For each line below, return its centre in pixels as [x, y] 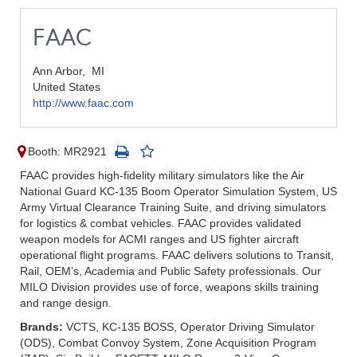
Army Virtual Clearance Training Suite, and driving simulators [173, 207]
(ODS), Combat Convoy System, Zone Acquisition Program [168, 343]
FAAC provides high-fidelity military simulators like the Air [162, 175]
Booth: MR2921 [67, 151]
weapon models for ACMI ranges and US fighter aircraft [159, 239]
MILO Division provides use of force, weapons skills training [169, 287]
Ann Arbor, [62, 71]
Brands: [43, 327]
